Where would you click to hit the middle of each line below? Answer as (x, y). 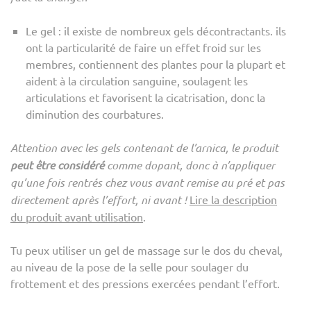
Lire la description (233, 199)
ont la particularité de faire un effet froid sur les (143, 47)
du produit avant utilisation (77, 216)
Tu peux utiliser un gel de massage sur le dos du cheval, (146, 250)
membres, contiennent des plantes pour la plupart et (155, 64)
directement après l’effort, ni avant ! (99, 199)
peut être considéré (57, 165)
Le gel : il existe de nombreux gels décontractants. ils (156, 30)
